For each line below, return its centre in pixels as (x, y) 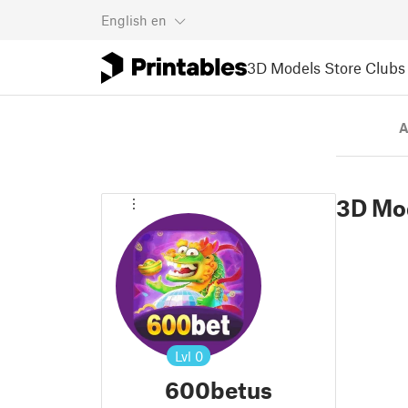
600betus (219, 390)
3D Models (284, 67)
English (124, 20)
